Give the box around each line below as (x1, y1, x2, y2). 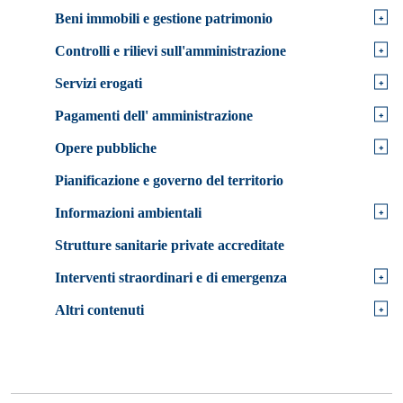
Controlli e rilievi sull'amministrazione (55, 42, 286, 58)
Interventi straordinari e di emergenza (55, 269, 287, 285)
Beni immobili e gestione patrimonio (55, 10, 273, 26)
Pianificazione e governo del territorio (55, 172, 283, 188)
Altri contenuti (55, 301, 144, 318)
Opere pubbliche (55, 139, 157, 156)
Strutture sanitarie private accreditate (55, 237, 284, 253)
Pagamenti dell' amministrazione (55, 107, 253, 123)
